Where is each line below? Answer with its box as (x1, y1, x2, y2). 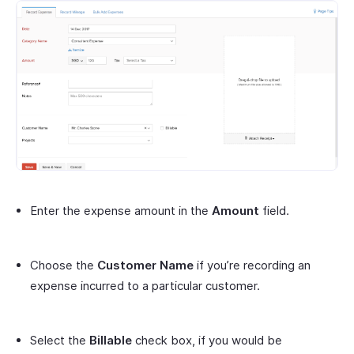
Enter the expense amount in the (30, 202, 212, 218)
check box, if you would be (132, 332, 282, 348)
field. (259, 202, 289, 218)
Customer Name (97, 257, 194, 273)
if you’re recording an (194, 257, 311, 273)
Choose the (30, 257, 97, 273)
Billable (89, 332, 132, 348)
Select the (30, 332, 89, 348)
